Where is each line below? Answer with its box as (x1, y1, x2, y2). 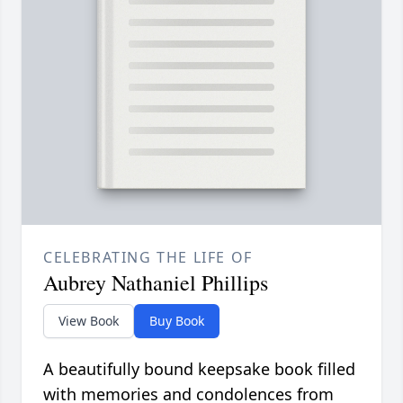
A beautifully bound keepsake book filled (43, 358, 355, 381)
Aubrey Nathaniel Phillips (43, 268, 268, 298)
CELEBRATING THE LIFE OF (43, 247, 253, 268)
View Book (58, 312, 119, 330)
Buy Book (149, 312, 204, 330)
